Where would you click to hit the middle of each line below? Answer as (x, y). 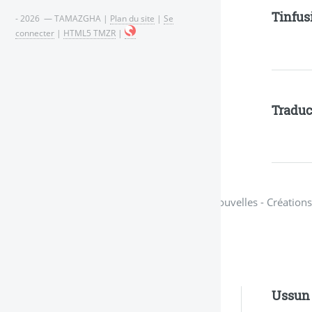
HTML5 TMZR (89, 33)
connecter (35, 33)
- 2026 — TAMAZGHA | (63, 18)
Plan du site (132, 18)
